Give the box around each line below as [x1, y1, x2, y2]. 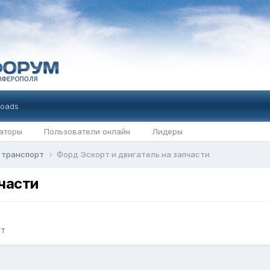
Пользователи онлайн [43, 127, 130, 136]
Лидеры [151, 127, 183, 136]
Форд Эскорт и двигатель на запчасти [56, 149, 210, 159]
